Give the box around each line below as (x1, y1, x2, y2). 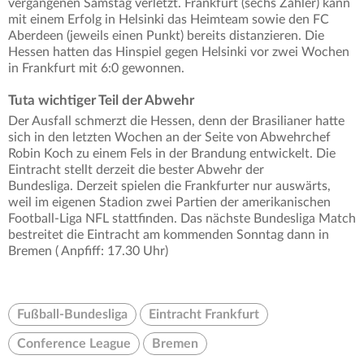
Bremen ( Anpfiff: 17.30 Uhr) (8, 245, 168, 258)
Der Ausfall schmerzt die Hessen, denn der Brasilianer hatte (8, 115, 344, 128)
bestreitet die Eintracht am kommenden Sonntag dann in (8, 228, 329, 242)
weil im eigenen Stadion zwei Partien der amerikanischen (8, 196, 331, 210)
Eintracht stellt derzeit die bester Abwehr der (8, 163, 264, 177)
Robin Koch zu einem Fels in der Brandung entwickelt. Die (8, 147, 336, 161)
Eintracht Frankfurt (149, 308, 259, 322)
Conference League (17, 337, 131, 351)
